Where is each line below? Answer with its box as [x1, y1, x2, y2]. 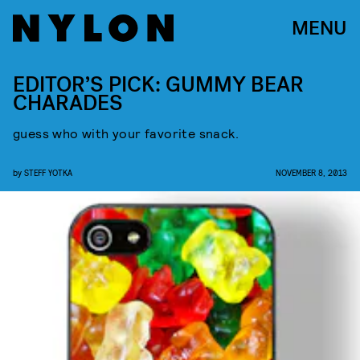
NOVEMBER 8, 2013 [276, 167, 347, 178]
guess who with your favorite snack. [13, 125, 239, 141]
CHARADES [13, 89, 123, 117]
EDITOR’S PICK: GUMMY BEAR [13, 71, 304, 99]
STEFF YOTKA [24, 167, 72, 178]
